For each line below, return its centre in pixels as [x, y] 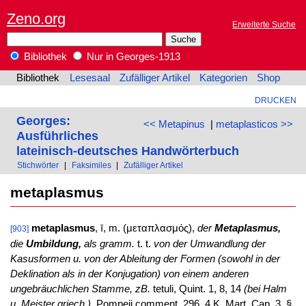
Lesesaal [89, 78]
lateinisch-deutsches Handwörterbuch [127, 150]
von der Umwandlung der [209, 244]
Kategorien [224, 78]
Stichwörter [38, 165]
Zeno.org [36, 18]
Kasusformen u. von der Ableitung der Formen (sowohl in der [145, 259]
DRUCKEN [275, 100]
